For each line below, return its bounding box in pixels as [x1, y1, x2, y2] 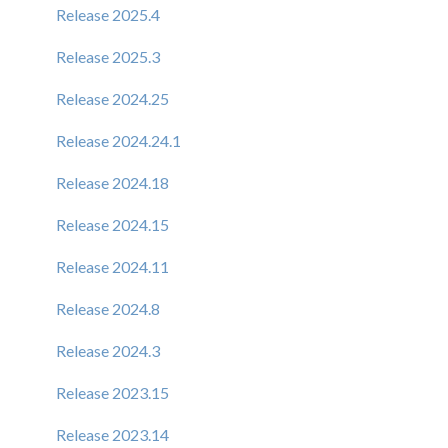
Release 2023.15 [56, 382, 169, 402]
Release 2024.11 [56, 256, 169, 276]
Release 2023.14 [56, 424, 169, 444]
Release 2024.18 [56, 172, 169, 192]
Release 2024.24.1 [56, 130, 181, 150]
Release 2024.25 [56, 88, 169, 108]
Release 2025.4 [56, 4, 160, 24]
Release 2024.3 [56, 340, 160, 360]
